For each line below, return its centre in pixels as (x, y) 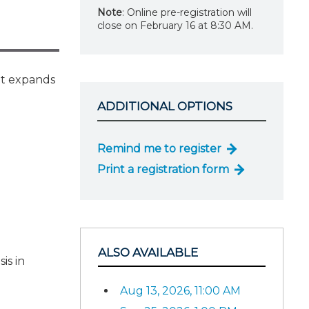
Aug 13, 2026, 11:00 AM (180, 291)
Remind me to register (159, 148)
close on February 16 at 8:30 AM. (175, 26)
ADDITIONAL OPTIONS (165, 107)
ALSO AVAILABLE (148, 252)
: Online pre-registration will (187, 13)
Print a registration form (163, 169)
